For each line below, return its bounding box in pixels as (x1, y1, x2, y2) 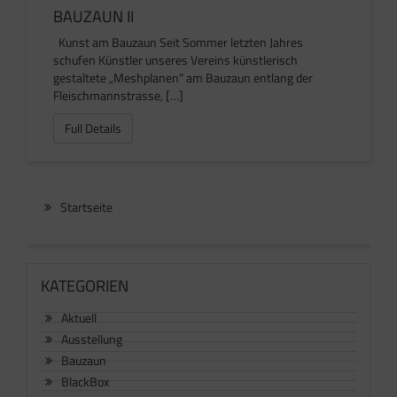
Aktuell (61, 308, 97, 328)
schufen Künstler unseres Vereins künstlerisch (53, 51, 298, 70)
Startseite (60, 198, 113, 217)
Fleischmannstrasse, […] (53, 86, 183, 105)
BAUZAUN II (53, 4, 134, 29)
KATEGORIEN (41, 274, 128, 299)
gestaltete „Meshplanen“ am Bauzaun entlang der (53, 68, 313, 88)
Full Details (65, 119, 121, 138)
